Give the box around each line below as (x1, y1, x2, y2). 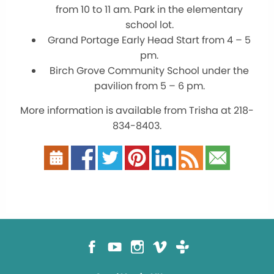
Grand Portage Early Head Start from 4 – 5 (48, 33, 251, 48)
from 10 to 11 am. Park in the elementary (56, 2, 243, 17)
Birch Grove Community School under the (50, 64, 249, 78)
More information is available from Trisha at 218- (20, 103, 254, 118)
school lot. (125, 18, 174, 32)
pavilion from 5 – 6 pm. (94, 79, 205, 94)
